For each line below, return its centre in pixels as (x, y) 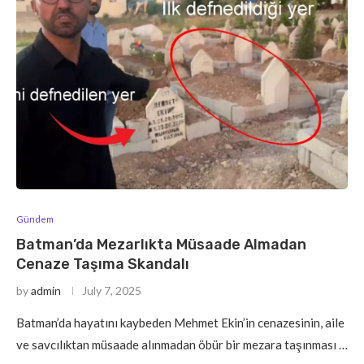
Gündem (35, 219)
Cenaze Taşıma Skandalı (103, 264)
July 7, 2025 (112, 290)
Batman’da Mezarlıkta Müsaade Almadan (161, 244)
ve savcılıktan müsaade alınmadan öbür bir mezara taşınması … (182, 344)
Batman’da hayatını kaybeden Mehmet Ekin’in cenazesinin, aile (180, 322)
